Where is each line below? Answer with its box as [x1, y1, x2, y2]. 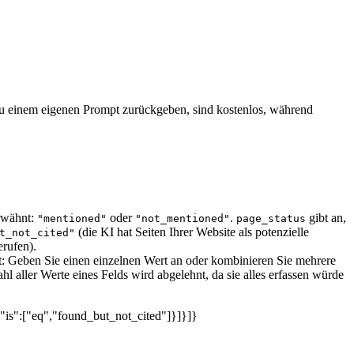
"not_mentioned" [135, 212, 230, 224]
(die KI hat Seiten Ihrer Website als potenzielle [75, 224, 309, 239]
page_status [236, 212, 306, 224]
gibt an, [306, 210, 346, 224]
